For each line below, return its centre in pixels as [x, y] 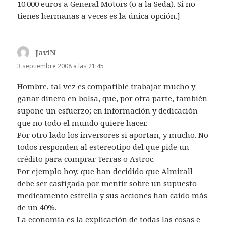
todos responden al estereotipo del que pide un [103, 147]
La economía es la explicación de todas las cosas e [109, 220]
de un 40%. [37, 208]
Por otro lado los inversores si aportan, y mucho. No [113, 135]
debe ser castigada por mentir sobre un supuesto [107, 183]
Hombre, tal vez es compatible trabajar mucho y [106, 87]
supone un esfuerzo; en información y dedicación [108, 111]
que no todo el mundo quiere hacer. [82, 123]
